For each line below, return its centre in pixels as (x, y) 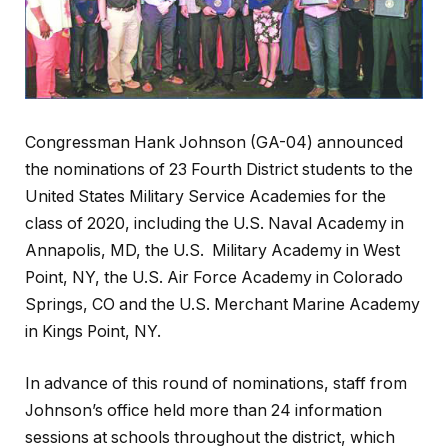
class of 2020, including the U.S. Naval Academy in (214, 224)
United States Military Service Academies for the (205, 197)
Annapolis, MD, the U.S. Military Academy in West (212, 251)
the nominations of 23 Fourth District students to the (219, 170)
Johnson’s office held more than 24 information (203, 410)
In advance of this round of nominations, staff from (216, 383)
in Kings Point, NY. (93, 332)
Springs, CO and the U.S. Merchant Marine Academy (222, 305)
